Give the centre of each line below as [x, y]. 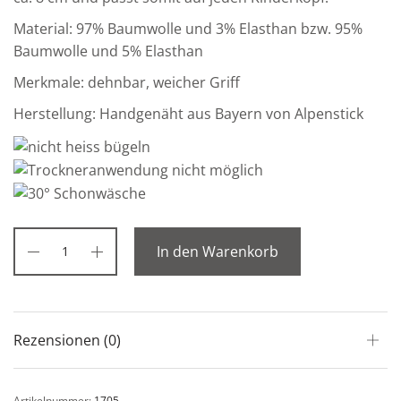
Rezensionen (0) [67, 341]
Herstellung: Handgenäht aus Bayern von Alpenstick [189, 114]
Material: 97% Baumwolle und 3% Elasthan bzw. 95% [188, 29]
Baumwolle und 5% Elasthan [109, 51]
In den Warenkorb [218, 252]
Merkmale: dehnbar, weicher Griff [127, 83]
